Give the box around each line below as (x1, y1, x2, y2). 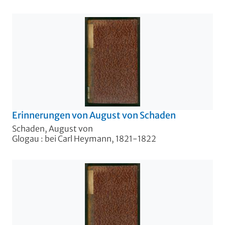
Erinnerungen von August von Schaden (12, 109, 176, 122)
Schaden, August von (12, 123, 93, 134)
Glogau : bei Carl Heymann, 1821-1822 (12, 133, 156, 144)
